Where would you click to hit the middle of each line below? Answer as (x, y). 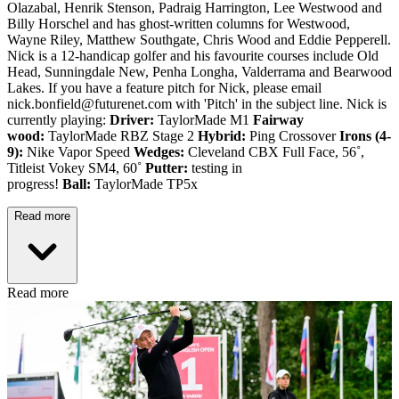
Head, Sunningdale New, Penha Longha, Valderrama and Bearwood (199, 71)
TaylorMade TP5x (144, 183)
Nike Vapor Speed (78, 151)
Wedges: (159, 151)
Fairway (278, 119)
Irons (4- (365, 135)
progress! (35, 183)
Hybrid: (222, 135)
